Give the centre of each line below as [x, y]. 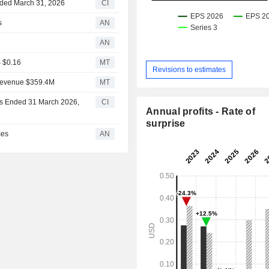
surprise [166, 124]
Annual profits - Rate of [201, 112]
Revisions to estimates [189, 69]
